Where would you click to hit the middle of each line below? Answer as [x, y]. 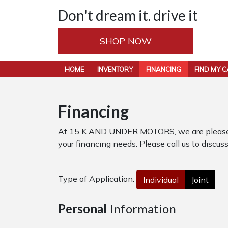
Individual [161, 180]
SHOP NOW [125, 41]
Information [141, 208]
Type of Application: [97, 179]
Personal [82, 208]
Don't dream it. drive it [128, 15]
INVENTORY [115, 69]
